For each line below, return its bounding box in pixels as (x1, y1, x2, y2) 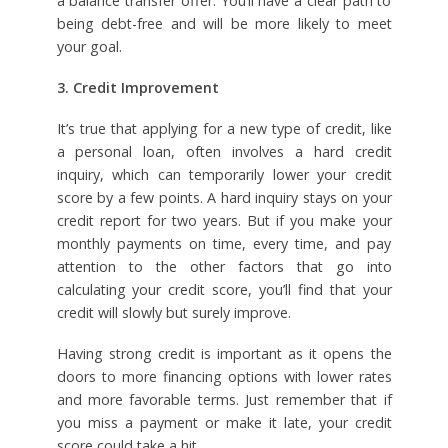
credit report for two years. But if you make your (56, 211, 392, 231)
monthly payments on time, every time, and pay (56, 234, 392, 254)
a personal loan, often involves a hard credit (56, 142, 392, 162)
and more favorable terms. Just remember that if (56, 390, 392, 410)
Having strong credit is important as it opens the (56, 344, 392, 364)
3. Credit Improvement (56, 78, 219, 98)
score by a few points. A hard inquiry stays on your (56, 188, 392, 208)
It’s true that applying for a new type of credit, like (56, 119, 392, 139)
